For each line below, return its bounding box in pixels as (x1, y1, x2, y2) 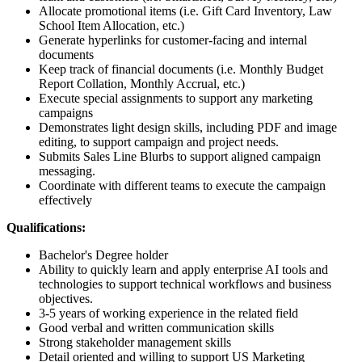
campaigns (39, 105, 93, 120)
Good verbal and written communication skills (39, 320, 274, 335)
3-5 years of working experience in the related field (39, 305, 298, 320)
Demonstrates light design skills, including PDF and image (39, 120, 337, 134)
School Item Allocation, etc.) (39, 18, 184, 32)
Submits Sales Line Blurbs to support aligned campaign (39, 149, 321, 163)
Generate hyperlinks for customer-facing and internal (39, 32, 307, 47)
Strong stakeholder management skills (39, 335, 231, 349)
